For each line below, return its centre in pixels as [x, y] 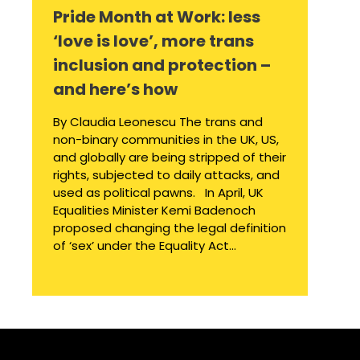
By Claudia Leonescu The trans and [158, 122]
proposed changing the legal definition [170, 228]
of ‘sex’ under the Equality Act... [145, 246]
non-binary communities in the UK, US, [166, 140]
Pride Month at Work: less [157, 17]
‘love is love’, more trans [153, 41]
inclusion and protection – [162, 65]
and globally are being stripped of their [170, 157]
